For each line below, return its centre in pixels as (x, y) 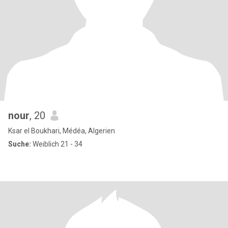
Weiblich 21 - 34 (57, 144)
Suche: (20, 144)
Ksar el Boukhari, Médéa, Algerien (62, 131)
